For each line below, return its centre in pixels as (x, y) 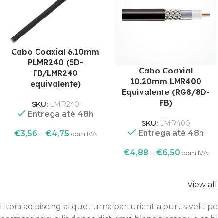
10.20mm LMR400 (166, 82)
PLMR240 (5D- (55, 63)
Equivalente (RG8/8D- (166, 92)
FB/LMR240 (55, 73)
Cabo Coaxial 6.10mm (55, 52)
